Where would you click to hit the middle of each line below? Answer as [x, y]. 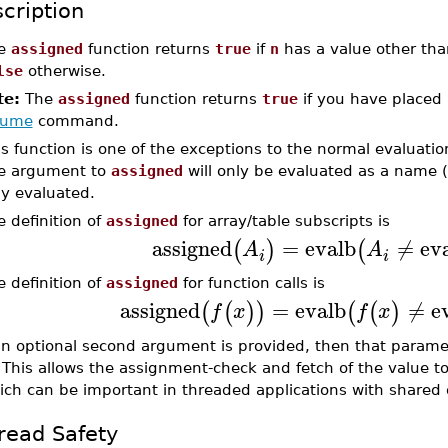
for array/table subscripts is [283, 220]
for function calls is [251, 283]
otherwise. [64, 70]
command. [75, 120]
